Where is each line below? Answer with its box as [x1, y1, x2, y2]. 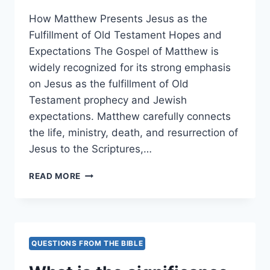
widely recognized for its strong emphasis [29, 61, 231, 74]
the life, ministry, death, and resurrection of [29, 126, 238, 139]
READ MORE [29, 171, 81, 181]
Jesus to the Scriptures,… [29, 142, 152, 155]
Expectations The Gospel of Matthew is [29, 45, 219, 57]
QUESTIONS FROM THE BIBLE [31, 238, 143, 248]
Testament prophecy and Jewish [29, 93, 187, 106]
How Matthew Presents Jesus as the [29, 12, 207, 25]
